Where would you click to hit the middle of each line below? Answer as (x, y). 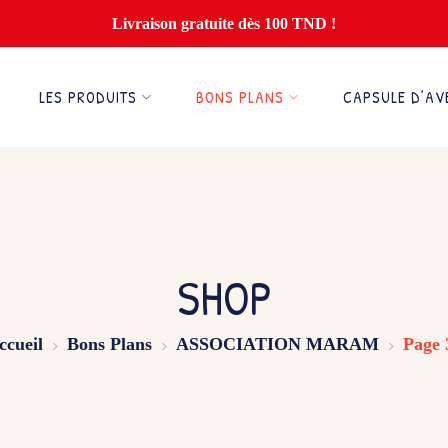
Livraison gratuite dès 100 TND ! (224, 23)
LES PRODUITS (88, 97)
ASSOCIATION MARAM (277, 344)
